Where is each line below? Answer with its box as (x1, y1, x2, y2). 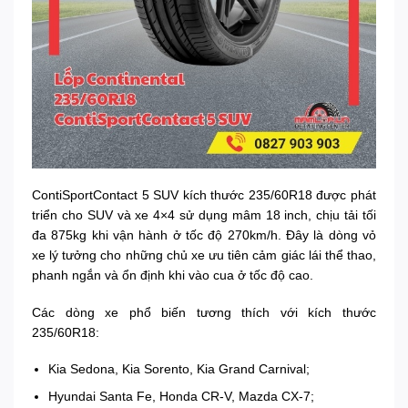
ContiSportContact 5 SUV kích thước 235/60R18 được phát (32, 188, 376, 203)
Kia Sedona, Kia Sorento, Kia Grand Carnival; (48, 361, 311, 376)
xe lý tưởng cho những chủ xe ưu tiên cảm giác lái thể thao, (32, 248, 376, 263)
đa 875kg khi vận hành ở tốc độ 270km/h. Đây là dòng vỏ (32, 228, 376, 243)
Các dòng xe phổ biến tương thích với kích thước (32, 304, 376, 320)
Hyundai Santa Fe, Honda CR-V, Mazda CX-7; (48, 389, 315, 404)
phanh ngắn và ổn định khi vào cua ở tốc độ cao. (32, 268, 313, 283)
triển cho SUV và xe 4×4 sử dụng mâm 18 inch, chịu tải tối (32, 208, 376, 223)
